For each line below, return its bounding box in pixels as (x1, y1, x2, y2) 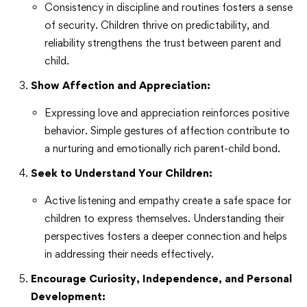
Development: (31, 290, 106, 304)
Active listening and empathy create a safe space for (45, 194, 291, 208)
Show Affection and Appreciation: (31, 79, 210, 93)
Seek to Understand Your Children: (31, 167, 212, 180)
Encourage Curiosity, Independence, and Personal (31, 272, 292, 286)
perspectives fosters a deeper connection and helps (45, 230, 287, 243)
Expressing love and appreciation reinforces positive (45, 106, 289, 120)
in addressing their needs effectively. (45, 247, 214, 261)
